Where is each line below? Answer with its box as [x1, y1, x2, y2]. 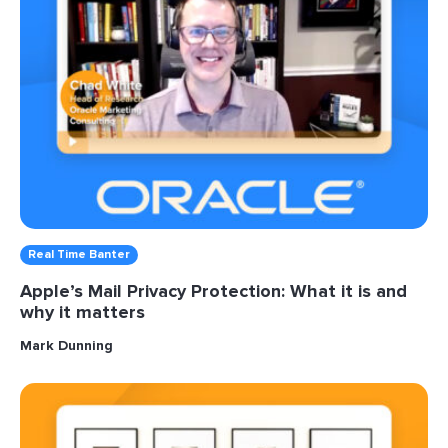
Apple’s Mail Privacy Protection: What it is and [20, 280, 407, 303]
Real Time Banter [28, 247, 130, 263]
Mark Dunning [20, 337, 113, 355]
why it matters [20, 301, 145, 324]
